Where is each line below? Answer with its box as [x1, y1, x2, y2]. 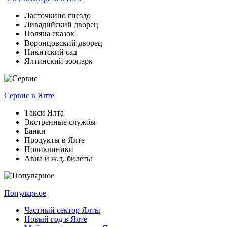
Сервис [4, 91, 31, 100]
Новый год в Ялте [24, 214, 87, 223]
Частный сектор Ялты [24, 205, 100, 214]
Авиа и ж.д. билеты [24, 154, 92, 163]
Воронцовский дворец [24, 38, 102, 47]
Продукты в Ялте [24, 135, 85, 144]
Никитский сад [24, 47, 77, 56]
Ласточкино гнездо [24, 11, 91, 20]
